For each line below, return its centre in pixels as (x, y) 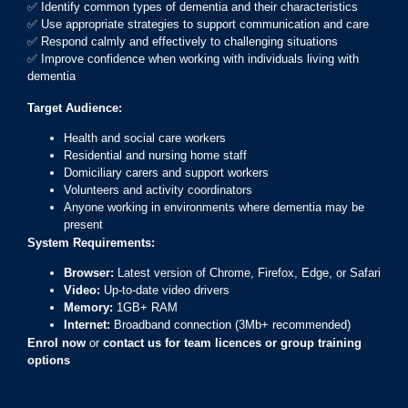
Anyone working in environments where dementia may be (214, 207)
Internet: (87, 325)
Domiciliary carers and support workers (166, 172)
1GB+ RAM (145, 308)
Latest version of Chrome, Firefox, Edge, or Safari (247, 273)
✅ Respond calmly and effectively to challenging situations (183, 42)
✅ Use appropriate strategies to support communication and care (198, 25)
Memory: (88, 308)
